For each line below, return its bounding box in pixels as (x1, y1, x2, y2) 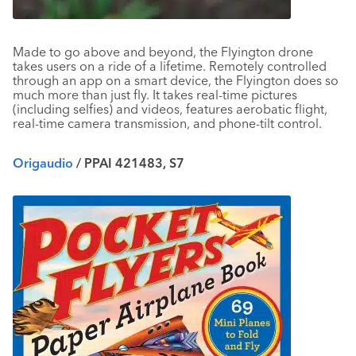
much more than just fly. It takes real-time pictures (13, 87, 297, 103)
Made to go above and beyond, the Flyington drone (13, 44, 313, 60)
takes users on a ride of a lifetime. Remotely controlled (13, 58, 327, 74)
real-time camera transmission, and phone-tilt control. (13, 115, 322, 131)
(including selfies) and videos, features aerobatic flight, (13, 101, 327, 117)
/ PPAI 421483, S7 (73, 155, 184, 171)
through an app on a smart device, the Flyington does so (13, 72, 339, 88)
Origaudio (13, 155, 73, 171)
